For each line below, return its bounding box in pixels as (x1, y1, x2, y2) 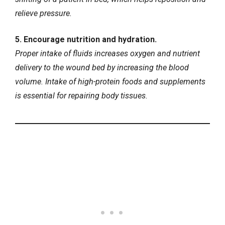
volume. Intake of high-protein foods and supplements (15, 77, 205, 87)
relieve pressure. (15, 8, 72, 18)
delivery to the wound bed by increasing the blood (15, 63, 189, 73)
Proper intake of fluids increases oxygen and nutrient (15, 49, 200, 59)
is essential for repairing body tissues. (15, 91, 148, 101)
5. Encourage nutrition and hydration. (15, 35, 157, 45)
